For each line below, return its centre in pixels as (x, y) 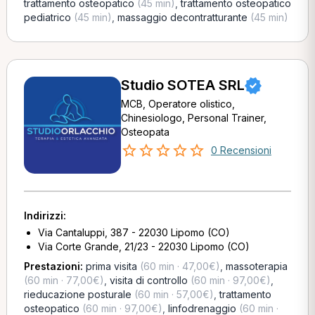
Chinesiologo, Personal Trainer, (193, 118)
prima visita (111, 266)
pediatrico (47, 17)
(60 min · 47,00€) (178, 266)
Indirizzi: (45, 216)
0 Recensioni (241, 150)
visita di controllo (148, 280)
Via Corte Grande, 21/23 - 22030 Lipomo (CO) (143, 246)
